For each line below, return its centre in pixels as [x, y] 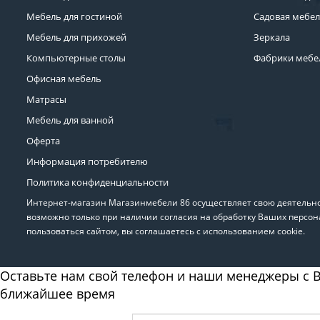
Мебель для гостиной [74, 16]
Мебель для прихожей [76, 37]
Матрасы [46, 99]
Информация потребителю [87, 161]
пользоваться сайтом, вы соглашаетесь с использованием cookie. [166, 231]
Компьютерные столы [76, 58]
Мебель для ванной [70, 120]
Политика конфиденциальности [97, 182]
